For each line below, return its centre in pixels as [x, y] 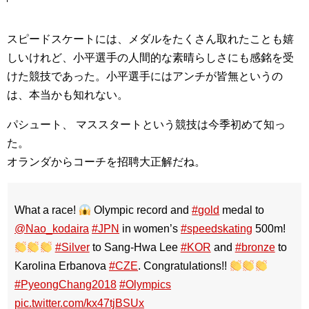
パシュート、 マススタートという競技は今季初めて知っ [146, 124]
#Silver [72, 247]
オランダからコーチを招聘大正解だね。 [106, 162]
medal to [242, 210]
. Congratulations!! [184, 266]
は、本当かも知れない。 [68, 95]
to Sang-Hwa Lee [135, 247]
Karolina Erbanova [62, 266]
